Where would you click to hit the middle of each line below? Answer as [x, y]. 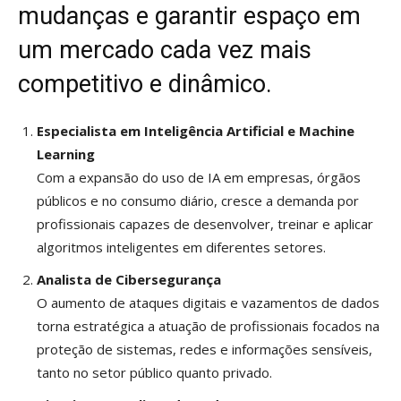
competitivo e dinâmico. [145, 85]
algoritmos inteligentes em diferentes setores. [181, 247]
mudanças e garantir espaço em [189, 17]
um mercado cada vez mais [165, 51]
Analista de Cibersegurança [129, 280]
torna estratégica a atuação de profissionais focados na [208, 326]
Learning [66, 154]
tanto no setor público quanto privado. [154, 373]
